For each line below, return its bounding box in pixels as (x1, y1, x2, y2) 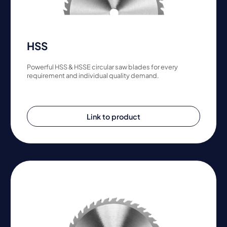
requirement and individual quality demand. (27, 71, 159, 80)
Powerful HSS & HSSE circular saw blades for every (27, 63, 178, 71)
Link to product (87, 111, 140, 121)
